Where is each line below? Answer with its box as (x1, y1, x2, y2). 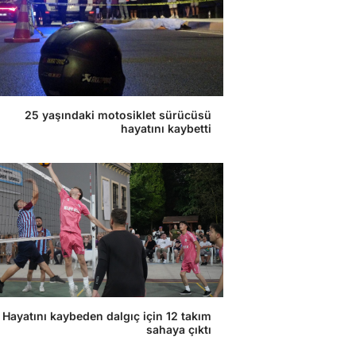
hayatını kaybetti (121, 122, 211, 135)
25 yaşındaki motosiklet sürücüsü (25, 108, 211, 122)
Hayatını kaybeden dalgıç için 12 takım (2, 309, 211, 323)
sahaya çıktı (146, 323, 211, 336)
